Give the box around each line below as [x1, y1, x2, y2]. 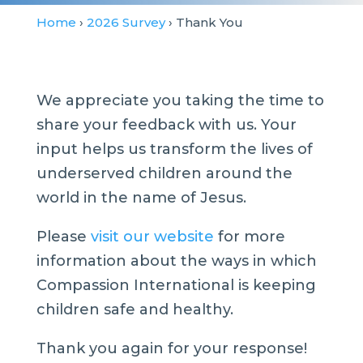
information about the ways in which [36, 252, 317, 270]
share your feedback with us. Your [36, 116, 297, 134]
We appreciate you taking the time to [36, 92, 324, 109]
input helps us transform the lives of [36, 140, 313, 158]
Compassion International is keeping [36, 276, 316, 294]
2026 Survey [86, 15, 165, 30]
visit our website [90, 228, 214, 246]
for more [213, 228, 285, 246]
